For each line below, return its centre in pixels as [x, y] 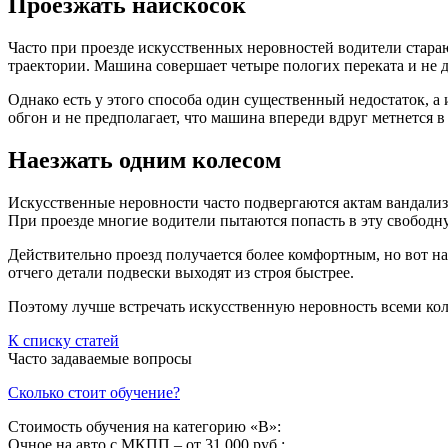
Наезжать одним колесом [144, 160]
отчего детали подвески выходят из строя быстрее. [181, 272]
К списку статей [63, 340]
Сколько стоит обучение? [94, 392]
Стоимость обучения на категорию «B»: [144, 426]
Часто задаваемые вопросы [100, 358]
